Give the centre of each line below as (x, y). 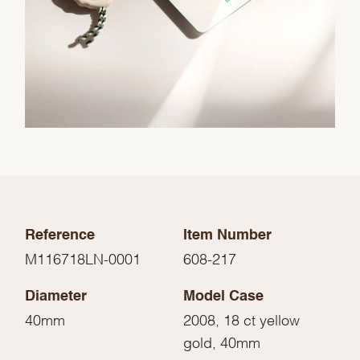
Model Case (223, 297)
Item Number (227, 236)
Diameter (56, 297)
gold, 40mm (222, 342)
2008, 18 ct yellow (241, 319)
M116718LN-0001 (83, 258)
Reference (60, 236)
